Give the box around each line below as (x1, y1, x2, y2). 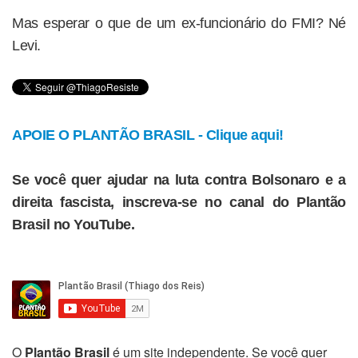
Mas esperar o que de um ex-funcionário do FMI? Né (12, 15, 346, 31)
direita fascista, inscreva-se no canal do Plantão (12, 194, 346, 210)
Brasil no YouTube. (12, 217, 134, 233)
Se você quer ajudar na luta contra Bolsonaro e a (12, 172, 346, 188)
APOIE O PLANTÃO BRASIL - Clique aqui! (12, 127, 284, 143)
